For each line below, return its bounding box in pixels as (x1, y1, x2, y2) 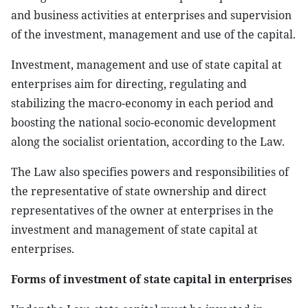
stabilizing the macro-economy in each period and (11, 96, 274, 111)
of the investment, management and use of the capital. (11, 27, 296, 42)
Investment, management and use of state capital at (11, 57, 282, 72)
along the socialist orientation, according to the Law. (11, 134, 285, 149)
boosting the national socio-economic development (11, 115, 276, 130)
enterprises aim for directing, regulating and (11, 76, 247, 91)
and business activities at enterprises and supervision (11, 8, 291, 23)
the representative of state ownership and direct (11, 184, 267, 199)
